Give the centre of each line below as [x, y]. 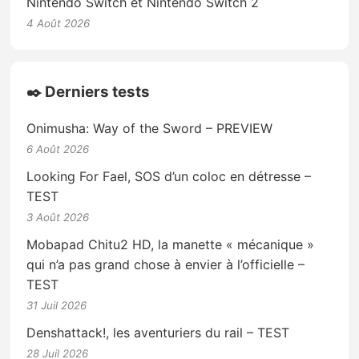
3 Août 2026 [58, 218]
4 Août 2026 [58, 23]
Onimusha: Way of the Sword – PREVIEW [150, 129]
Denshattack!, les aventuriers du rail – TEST [158, 333]
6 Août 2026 [58, 149]
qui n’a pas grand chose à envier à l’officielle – [166, 265]
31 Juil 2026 [57, 306]
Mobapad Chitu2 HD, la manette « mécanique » [171, 245]
